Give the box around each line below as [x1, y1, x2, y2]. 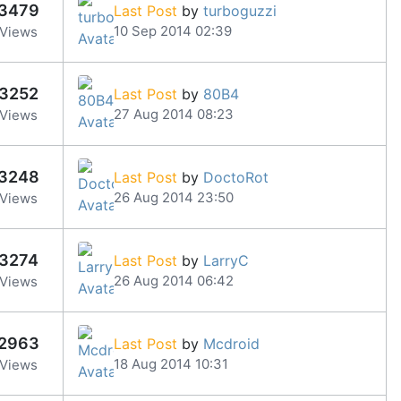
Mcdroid [203, 334, 260, 353]
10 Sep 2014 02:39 [114, 21, 232, 39]
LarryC [203, 251, 249, 269]
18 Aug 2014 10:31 [114, 354, 228, 372]
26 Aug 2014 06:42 [114, 271, 234, 289]
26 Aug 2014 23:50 [114, 188, 234, 206]
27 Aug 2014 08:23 [114, 105, 234, 123]
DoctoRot [203, 167, 269, 186]
